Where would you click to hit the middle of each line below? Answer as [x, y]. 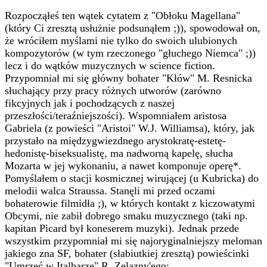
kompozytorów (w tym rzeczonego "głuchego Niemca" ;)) [130, 53]
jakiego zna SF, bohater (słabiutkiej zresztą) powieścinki [127, 253]
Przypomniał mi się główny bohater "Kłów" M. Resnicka [128, 78]
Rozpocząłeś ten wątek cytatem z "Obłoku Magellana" [122, 15]
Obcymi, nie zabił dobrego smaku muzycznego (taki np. [126, 216]
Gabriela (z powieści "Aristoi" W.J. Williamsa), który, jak [130, 128]
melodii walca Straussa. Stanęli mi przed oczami [110, 191]
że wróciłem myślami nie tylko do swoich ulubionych [121, 41]
